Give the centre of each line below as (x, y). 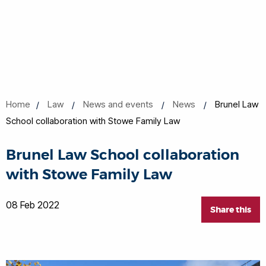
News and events (118, 104)
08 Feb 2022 (33, 205)
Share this (231, 210)
